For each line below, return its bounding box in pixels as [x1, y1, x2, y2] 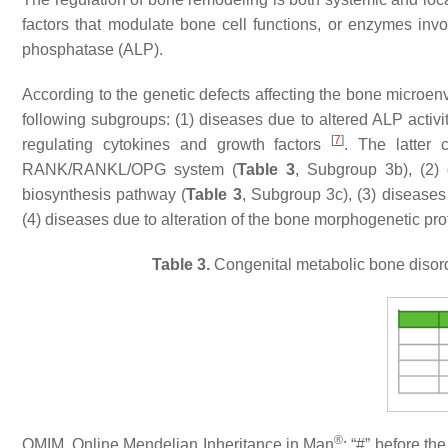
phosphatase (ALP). [22, 40, 163, 58]
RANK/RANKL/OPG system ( [22, 160, 237, 178]
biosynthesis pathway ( [22, 185, 187, 203]
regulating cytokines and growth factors [22, 135, 332, 153]
